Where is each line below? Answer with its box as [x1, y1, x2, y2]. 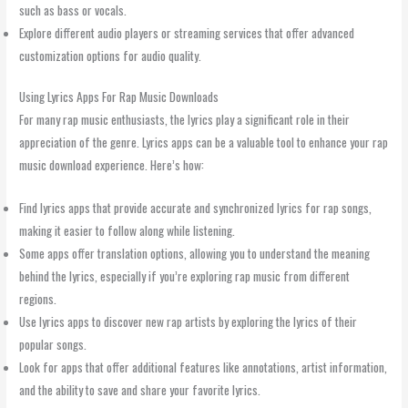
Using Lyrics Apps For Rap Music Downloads [19, 87, 219, 107]
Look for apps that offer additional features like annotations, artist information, [19, 357, 388, 376]
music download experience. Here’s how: [19, 156, 205, 175]
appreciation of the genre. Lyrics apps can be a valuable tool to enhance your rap [19, 133, 389, 152]
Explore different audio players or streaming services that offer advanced [19, 23, 355, 42]
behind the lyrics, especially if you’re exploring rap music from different [19, 266, 351, 285]
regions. [19, 289, 57, 308]
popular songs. [19, 334, 87, 353]
